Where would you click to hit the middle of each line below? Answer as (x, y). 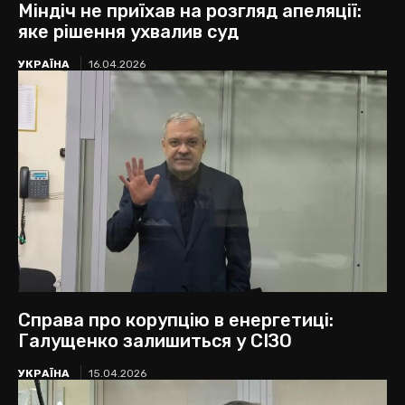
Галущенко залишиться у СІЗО (155, 340)
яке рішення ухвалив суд (128, 32)
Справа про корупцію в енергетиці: (176, 320)
